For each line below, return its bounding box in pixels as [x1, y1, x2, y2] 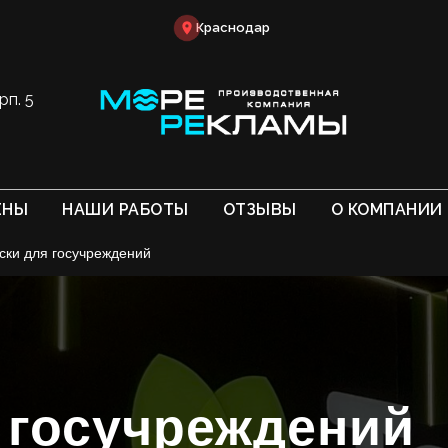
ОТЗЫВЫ [222, 200, 297, 220]
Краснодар [196, 20, 270, 36]
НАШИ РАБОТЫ [62, 200, 189, 220]
